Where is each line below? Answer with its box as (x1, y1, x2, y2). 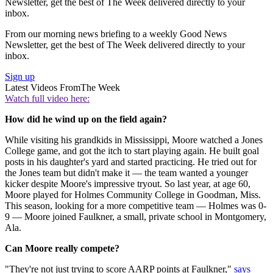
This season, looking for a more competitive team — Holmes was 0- (5, 200, 266, 211)
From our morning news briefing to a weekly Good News (5, 28, 227, 39)
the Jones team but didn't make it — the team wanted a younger (5, 167, 248, 178)
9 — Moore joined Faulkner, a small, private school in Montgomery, (5, 211, 266, 222)
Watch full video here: (5, 93, 90, 104)
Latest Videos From (5, 82, 80, 93)
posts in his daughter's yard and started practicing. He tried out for (5, 156, 257, 167)
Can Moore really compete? (5, 243, 119, 253)
